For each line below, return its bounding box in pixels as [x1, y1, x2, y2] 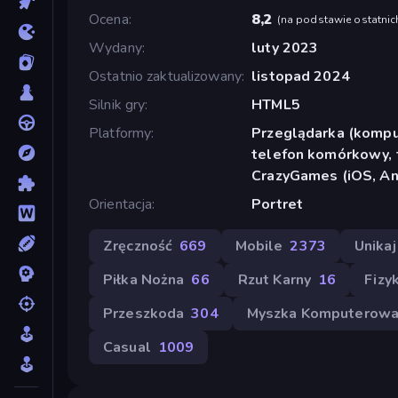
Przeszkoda [103, 303, 185, 323]
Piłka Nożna [103, 269, 185, 290]
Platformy [89, 123, 152, 143]
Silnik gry [89, 94, 146, 115]
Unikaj [354, 235, 396, 256]
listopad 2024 [251, 66, 350, 86]
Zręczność [103, 235, 173, 256]
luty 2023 [251, 37, 319, 58]
